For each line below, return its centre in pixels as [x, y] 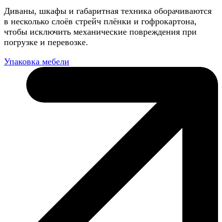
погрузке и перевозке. [46, 42]
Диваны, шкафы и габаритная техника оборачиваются [108, 11]
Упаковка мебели [37, 61]
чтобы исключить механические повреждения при [100, 31]
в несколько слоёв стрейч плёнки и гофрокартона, [100, 21]
